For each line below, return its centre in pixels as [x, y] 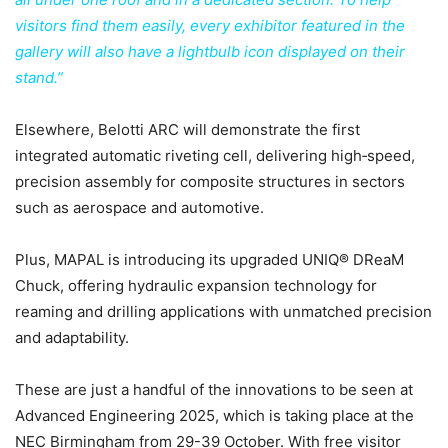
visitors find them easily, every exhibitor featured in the [210, 26]
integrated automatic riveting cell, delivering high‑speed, [215, 156]
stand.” [39, 78]
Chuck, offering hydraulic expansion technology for [196, 286]
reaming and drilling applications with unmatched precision [223, 312]
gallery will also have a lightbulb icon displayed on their [210, 52]
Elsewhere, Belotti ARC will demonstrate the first [187, 130]
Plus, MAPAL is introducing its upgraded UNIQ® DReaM [209, 260]
